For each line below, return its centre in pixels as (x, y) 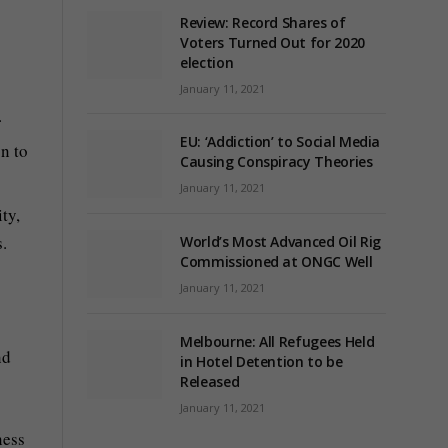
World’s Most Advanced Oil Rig (280, 242)
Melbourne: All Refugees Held (277, 342)
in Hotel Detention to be (261, 362)
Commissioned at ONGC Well (276, 262)
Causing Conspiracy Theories (276, 161)
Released (210, 382)
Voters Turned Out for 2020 (272, 42)
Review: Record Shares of (263, 22)
